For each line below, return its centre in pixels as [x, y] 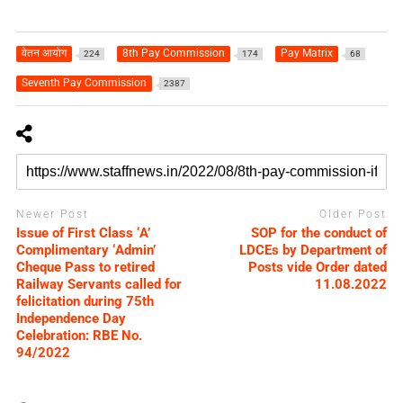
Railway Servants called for [99, 284]
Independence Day [71, 318]
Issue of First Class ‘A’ [83, 233]
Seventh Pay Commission [84, 83]
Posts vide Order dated [318, 267]
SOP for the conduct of [319, 233]
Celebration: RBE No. [79, 335]
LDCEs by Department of [313, 250]
